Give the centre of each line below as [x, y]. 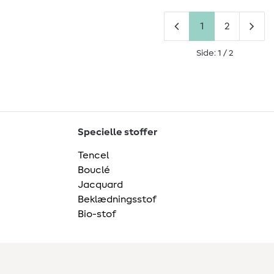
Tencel [93, 155]
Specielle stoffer [117, 132]
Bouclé [94, 170]
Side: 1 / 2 [214, 53]
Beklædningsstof [117, 199]
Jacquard [100, 184]
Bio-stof [97, 214]
